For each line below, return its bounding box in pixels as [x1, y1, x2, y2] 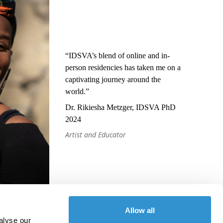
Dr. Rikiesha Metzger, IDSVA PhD [65, 103, 176, 112]
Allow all [125, 206, 155, 215]
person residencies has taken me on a [65, 63, 181, 72]
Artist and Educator [65, 130, 126, 140]
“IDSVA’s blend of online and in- [65, 51, 170, 60]
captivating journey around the [65, 75, 161, 84]
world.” [65, 87, 89, 96]
